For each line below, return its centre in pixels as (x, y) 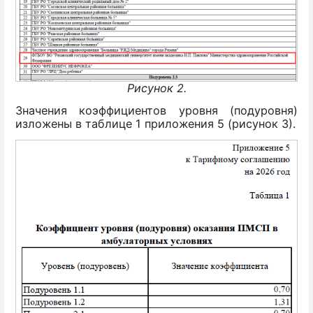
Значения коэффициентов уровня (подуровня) (156, 110)
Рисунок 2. (156, 88)
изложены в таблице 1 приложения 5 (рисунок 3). (155, 123)
